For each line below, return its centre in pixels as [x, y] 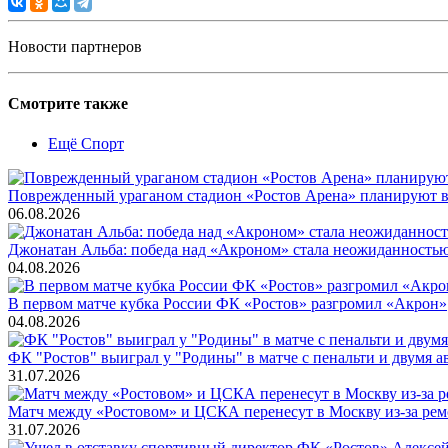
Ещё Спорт [86, 143]
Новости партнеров [75, 47]
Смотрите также [68, 104]
